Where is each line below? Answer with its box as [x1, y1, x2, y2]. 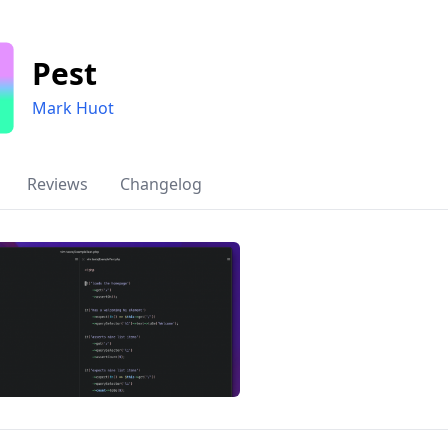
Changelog [120, 173, 202, 195]
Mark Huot [32, 97, 114, 119]
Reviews [27, 173, 88, 195]
